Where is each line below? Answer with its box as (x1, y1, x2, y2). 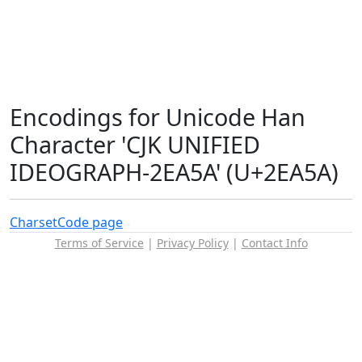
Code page (57, 213, 123, 231)
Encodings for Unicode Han (10, 101, 305, 133)
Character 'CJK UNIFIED (10, 128, 260, 160)
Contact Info (241, 235, 308, 250)
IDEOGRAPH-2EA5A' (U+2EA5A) (10, 156, 339, 187)
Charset (10, 213, 57, 231)
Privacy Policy (156, 235, 229, 250)
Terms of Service (54, 235, 144, 250)
